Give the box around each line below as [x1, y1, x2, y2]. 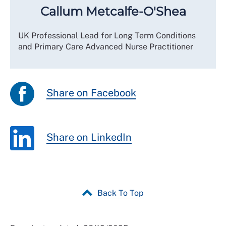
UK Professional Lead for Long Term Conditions [18, 30, 196, 40]
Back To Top [97, 188, 144, 198]
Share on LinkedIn [46, 131, 132, 144]
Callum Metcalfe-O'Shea [40, 4, 186, 19]
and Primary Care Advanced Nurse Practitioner [18, 41, 193, 51]
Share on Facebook [46, 87, 136, 99]
